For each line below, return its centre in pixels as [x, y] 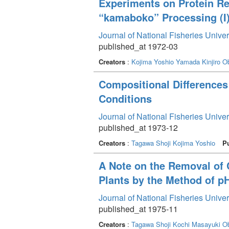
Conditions [125, 98]
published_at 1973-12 [138, 127]
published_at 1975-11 [138, 209]
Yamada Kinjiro [198, 61]
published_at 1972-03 [138, 46]
